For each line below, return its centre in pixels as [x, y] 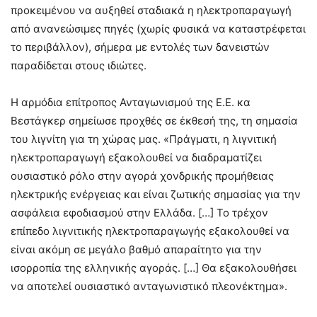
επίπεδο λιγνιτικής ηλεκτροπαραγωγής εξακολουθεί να [150, 231]
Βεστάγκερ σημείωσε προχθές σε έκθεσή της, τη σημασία [154, 121]
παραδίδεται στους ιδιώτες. [79, 65]
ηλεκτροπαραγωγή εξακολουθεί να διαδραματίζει [136, 157]
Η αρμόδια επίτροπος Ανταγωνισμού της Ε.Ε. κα [131, 102]
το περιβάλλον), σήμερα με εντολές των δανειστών [140, 47]
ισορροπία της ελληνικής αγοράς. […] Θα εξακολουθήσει [154, 268]
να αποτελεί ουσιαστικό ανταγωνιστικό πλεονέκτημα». [149, 286]
